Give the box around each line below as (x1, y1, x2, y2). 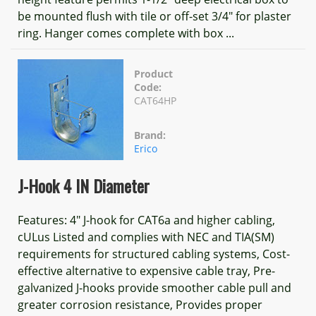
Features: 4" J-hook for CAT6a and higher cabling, (18, 212, 275, 228)
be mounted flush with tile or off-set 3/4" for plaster (18, 8, 291, 24)
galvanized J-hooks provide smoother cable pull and (18, 280, 291, 296)
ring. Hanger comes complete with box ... (18, 25, 234, 41)
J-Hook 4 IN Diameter (18, 173, 150, 198)
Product (134, 67, 173, 80)
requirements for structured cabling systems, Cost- (18, 246, 290, 262)
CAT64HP (134, 94, 176, 107)
